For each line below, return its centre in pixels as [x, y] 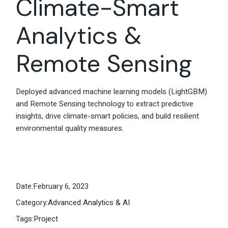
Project [46, 219]
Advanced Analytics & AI [89, 203]
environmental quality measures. [70, 129]
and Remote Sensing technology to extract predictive [105, 104]
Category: [32, 203]
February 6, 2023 [61, 187]
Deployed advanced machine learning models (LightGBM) [112, 92]
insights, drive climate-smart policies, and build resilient [108, 116]
